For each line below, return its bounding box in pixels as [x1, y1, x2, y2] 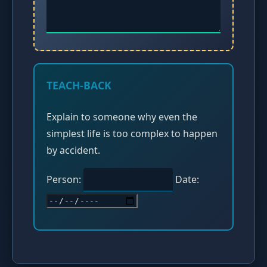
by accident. [46, 144, 100, 157]
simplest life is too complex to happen [46, 127, 218, 141]
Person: [46, 173, 83, 187]
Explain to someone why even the [46, 110, 197, 124]
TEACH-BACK [46, 77, 111, 92]
